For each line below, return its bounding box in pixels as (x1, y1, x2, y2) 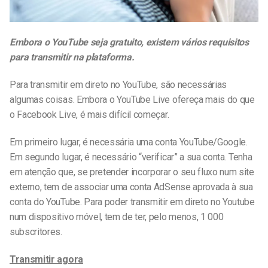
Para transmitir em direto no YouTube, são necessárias (10, 79, 227, 91)
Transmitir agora (10, 253, 83, 265)
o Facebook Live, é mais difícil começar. (10, 109, 169, 121)
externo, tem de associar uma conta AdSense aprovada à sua (10, 181, 253, 193)
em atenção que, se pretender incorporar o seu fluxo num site (10, 166, 254, 178)
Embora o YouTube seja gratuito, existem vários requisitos (10, 36, 249, 48)
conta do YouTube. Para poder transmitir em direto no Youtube (10, 196, 255, 208)
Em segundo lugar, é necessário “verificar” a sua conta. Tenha (10, 151, 252, 163)
